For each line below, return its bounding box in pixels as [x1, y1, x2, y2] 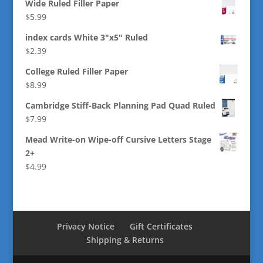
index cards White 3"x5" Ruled [25, 31, 148, 43]
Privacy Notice [57, 220, 115, 232]
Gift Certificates [130, 220, 193, 232]
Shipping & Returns [86, 234, 164, 245]
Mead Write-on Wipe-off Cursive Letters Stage [25, 133, 211, 145]
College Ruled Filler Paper [25, 65, 128, 77]
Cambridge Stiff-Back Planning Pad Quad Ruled [25, 99, 215, 111]
